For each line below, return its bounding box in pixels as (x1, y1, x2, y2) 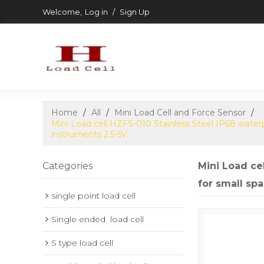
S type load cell (51, 237, 113, 248)
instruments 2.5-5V (51, 129, 127, 140)
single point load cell (51, 190, 136, 201)
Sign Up (120, 7, 150, 16)
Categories (42, 160, 93, 171)
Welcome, (42, 7, 82, 16)
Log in (85, 7, 108, 16)
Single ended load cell (51, 214, 144, 225)
